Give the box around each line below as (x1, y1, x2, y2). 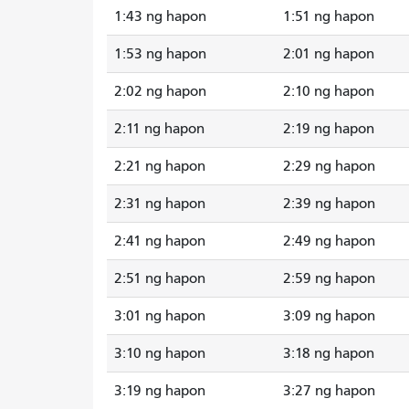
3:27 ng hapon (283, 382, 375, 399)
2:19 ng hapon (283, 120, 374, 137)
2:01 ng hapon (283, 45, 374, 62)
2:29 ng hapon (283, 157, 375, 174)
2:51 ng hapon (114, 269, 205, 287)
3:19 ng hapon (114, 382, 205, 399)
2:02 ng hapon (114, 82, 206, 100)
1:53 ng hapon (114, 45, 206, 62)
